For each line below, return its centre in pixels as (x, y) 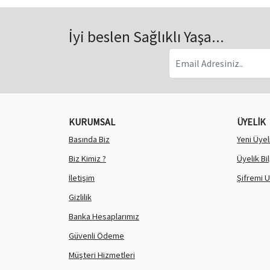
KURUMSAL (92, 122)
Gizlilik (80, 197)
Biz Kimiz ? (87, 159)
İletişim (82, 178)
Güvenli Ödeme (96, 236)
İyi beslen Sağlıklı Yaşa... (146, 37)
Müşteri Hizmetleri (102, 255)
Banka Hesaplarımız (104, 217)
